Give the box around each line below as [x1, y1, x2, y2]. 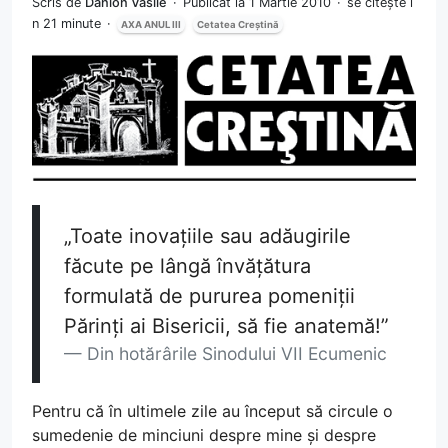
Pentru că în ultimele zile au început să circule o [32, 401, 393, 421]
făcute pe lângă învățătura [64, 254, 311, 278]
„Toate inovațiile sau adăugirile [64, 224, 351, 248]
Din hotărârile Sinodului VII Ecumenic [87, 343, 387, 364]
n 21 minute [32, 15, 105, 31]
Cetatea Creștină [197, 18, 279, 30]
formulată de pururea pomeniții [64, 284, 355, 308]
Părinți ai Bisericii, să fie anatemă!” [64, 314, 389, 338]
